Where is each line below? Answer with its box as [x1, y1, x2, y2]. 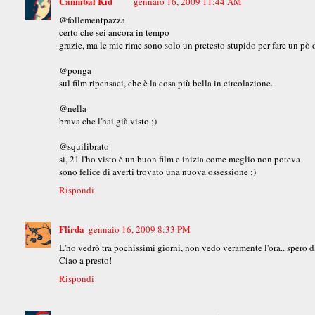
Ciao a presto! [59, 254, 112, 267]
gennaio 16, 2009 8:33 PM [89, 223, 191, 236]
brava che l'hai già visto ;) [59, 115, 157, 128]
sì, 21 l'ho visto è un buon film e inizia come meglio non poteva [59, 153, 301, 166]
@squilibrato [59, 140, 110, 153]
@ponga [59, 64, 92, 77]
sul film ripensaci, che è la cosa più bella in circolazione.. [59, 77, 276, 90]
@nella [59, 102, 87, 115]
